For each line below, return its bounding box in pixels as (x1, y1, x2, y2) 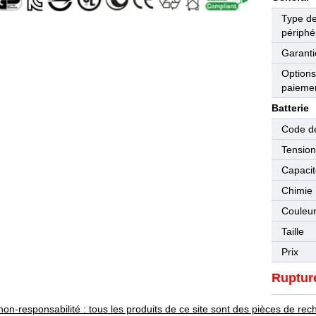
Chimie (281, 185, 313, 196)
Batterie (272, 102, 310, 114)
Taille (281, 226, 305, 237)
